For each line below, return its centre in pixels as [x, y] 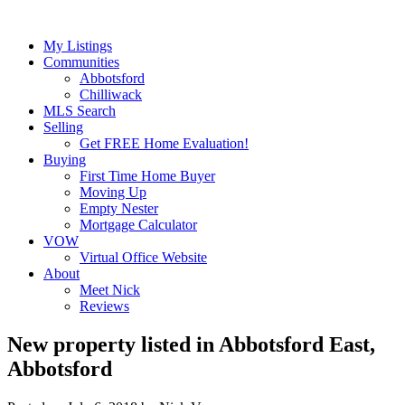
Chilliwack [111, 94]
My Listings [78, 46]
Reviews [104, 306]
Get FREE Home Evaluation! [164, 143]
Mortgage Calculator [138, 225]
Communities [81, 62]
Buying [65, 160]
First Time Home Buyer [147, 176]
